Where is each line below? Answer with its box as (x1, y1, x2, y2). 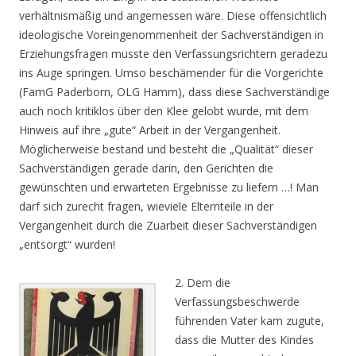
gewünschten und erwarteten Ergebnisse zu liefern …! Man (19, 180, 319, 195)
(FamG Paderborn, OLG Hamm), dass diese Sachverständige (19, 84, 330, 99)
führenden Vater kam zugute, (175, 313, 324, 328)
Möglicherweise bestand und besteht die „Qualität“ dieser (19, 141, 313, 157)
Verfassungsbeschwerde (175, 294, 300, 309)
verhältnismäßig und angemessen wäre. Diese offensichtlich (19, 8, 327, 23)
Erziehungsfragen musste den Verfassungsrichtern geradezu (19, 46, 327, 61)
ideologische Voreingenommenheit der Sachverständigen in (19, 27, 323, 42)
